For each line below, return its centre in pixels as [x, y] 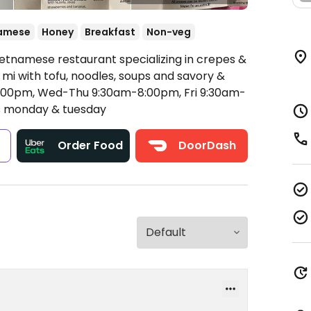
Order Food [91, 145]
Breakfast [110, 32]
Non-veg [169, 32]
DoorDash [207, 145]
